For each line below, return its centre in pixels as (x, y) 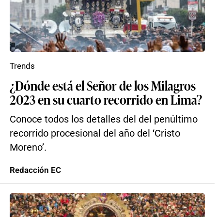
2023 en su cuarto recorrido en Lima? (106, 99)
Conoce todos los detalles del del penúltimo (104, 119)
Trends (22, 66)
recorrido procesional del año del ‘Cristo (95, 133)
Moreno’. (28, 147)
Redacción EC (35, 170)
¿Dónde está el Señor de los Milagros (103, 85)
